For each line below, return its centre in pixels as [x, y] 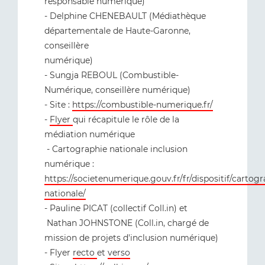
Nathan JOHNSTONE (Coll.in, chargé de [127, 223]
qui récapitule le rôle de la [126, 119]
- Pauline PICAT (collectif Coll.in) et [116, 208]
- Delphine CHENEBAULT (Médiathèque [125, 16]
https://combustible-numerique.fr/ [143, 105]
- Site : [58, 105]
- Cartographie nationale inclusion [116, 149]
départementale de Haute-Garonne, [117, 31]
